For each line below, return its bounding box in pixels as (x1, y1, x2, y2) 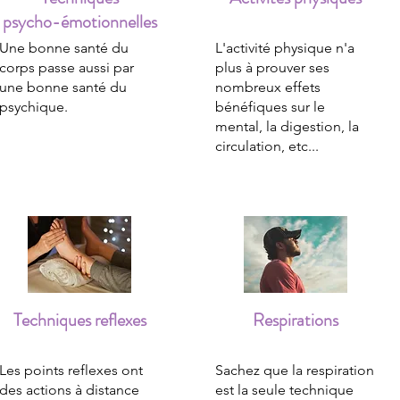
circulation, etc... (215, 137, 319, 154)
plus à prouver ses (215, 59, 329, 76)
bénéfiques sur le (215, 98, 325, 115)
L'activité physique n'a (215, 39, 354, 56)
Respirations (253, 307, 338, 333)
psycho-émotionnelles (2, 9, 157, 35)
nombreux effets (215, 79, 321, 96)
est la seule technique (215, 381, 354, 398)
